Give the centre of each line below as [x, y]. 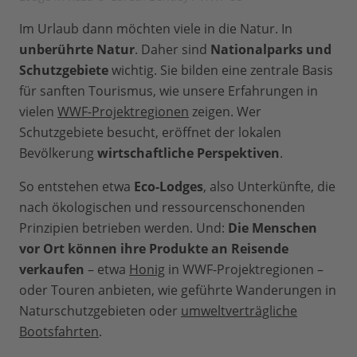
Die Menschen [273, 228]
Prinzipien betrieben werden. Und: [124, 228]
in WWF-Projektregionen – [244, 270]
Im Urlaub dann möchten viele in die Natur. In [156, 29]
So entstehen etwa [76, 187]
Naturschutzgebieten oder [100, 311]
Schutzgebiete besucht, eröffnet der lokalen [150, 133]
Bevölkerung [58, 153]
